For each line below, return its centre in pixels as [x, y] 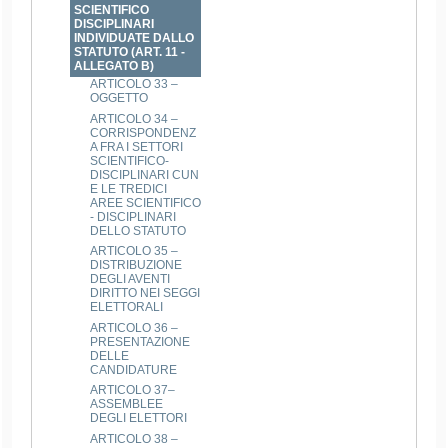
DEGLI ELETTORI [139, 418]
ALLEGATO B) [114, 65]
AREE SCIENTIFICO [146, 202]
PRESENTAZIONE [140, 341]
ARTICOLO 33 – [134, 83]
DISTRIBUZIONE [136, 265]
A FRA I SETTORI [137, 146]
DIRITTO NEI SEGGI [145, 293]
